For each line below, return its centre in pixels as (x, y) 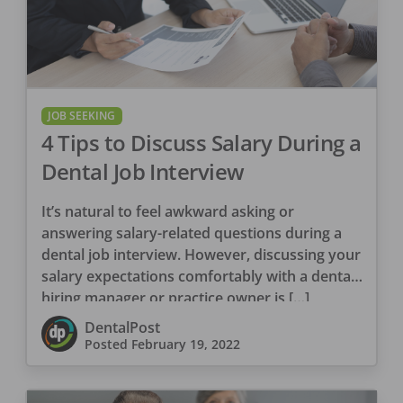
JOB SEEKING (82, 115)
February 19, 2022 (185, 344)
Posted (107, 344)
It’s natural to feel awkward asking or (167, 211)
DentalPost (122, 327)
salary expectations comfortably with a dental (197, 276)
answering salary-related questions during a (191, 233)
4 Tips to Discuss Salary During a (201, 142)
